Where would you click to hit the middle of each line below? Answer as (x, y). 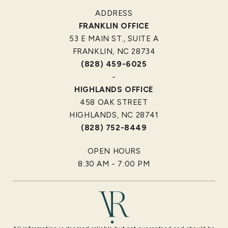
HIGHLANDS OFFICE (114, 90)
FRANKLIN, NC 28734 (114, 52)
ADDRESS (114, 13)
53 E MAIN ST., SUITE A (114, 39)
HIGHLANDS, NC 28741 (114, 115)
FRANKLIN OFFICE (114, 26)
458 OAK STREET (114, 103)
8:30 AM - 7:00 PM (114, 164)
